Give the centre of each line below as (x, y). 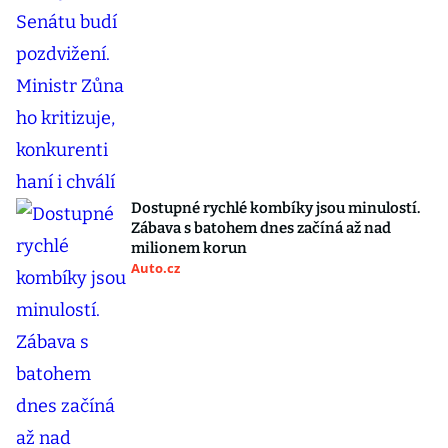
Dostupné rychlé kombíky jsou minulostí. (275, 208)
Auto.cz (155, 268)
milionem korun (189, 248)
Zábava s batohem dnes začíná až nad (261, 228)
